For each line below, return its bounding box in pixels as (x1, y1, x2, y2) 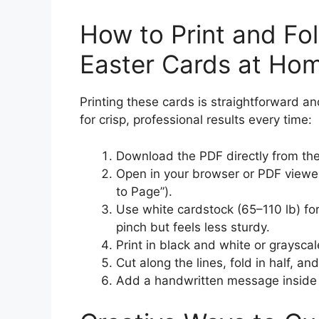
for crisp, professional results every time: (80, 113, 312, 127)
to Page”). (116, 184, 172, 199)
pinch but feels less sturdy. (116, 219, 270, 234)
